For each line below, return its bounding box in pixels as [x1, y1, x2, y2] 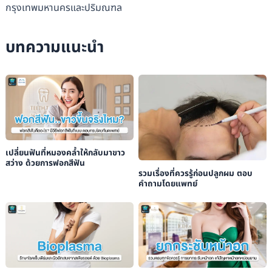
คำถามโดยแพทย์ [138, 177, 197, 190]
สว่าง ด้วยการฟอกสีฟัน [5, 157, 85, 170]
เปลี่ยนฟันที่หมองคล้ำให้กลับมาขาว [5, 147, 125, 160]
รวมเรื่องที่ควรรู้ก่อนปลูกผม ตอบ [138, 167, 253, 180]
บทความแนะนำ [5, 35, 104, 59]
